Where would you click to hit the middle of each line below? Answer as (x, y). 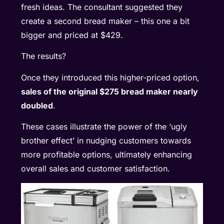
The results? (44, 56)
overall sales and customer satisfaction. (96, 169)
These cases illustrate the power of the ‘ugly (104, 127)
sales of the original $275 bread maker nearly (110, 91)
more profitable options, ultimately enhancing (107, 155)
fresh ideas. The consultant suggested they (102, 7)
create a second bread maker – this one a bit (105, 21)
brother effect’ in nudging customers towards (106, 141)
